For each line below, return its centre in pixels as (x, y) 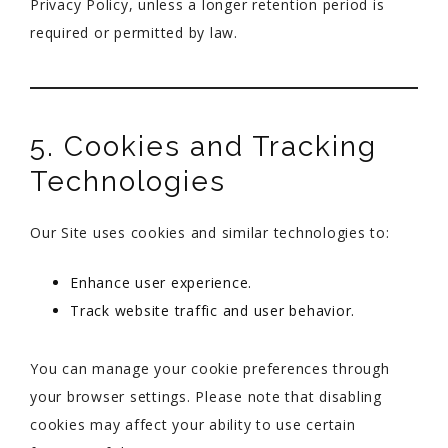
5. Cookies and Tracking (203, 146)
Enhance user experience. (161, 282)
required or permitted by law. (134, 32)
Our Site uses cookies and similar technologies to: (210, 232)
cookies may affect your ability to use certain (193, 424)
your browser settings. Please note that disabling (206, 396)
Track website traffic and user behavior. (212, 310)
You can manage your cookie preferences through (210, 368)
